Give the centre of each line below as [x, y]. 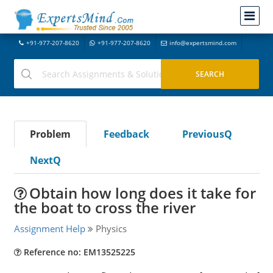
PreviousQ [207, 134]
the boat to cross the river [105, 207]
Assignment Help [49, 229]
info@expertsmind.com [203, 43]
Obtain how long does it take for [142, 193]
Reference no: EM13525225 [78, 252]
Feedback [126, 134]
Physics [110, 229]
